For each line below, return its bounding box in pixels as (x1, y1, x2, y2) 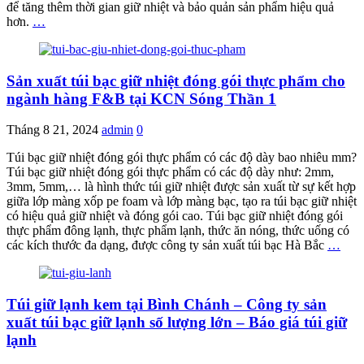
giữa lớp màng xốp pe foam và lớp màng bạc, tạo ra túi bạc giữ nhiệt (6, 194, 357, 209)
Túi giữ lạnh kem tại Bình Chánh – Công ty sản (6, 296, 327, 313)
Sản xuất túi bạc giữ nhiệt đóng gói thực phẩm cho (6, 71, 345, 89)
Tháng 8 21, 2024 (6, 123, 98, 137)
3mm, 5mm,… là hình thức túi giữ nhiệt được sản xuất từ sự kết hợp (6, 180, 356, 194)
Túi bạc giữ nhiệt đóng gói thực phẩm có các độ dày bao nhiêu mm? (6, 150, 357, 165)
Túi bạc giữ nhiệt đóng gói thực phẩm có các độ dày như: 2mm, (6, 165, 334, 180)
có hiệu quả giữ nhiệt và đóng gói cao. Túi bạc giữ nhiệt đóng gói (6, 209, 343, 223)
